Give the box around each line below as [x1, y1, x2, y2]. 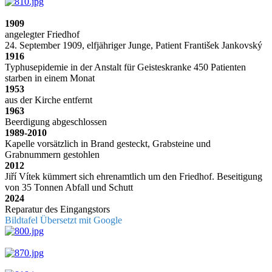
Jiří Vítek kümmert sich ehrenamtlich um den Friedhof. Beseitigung [5, 171, 262, 182]
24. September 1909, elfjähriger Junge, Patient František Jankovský [5, 39, 262, 50]
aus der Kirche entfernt [5, 94, 92, 105]
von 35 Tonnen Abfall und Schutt [5, 182, 133, 192]
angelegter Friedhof [5, 29, 80, 39]
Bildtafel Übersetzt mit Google [5, 214, 122, 225]
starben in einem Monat [5, 72, 95, 83]
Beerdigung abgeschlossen [5, 116, 107, 127]
